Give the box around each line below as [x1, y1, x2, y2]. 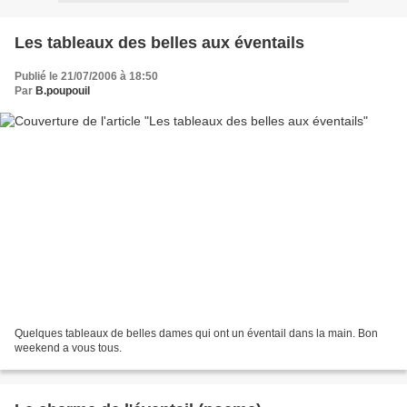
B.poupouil [35, 84, 90, 97]
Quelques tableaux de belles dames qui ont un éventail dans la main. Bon [15, 327, 378, 341]
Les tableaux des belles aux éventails [15, 33, 304, 52]
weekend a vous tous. [15, 342, 122, 355]
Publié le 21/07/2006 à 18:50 [15, 69, 158, 83]
